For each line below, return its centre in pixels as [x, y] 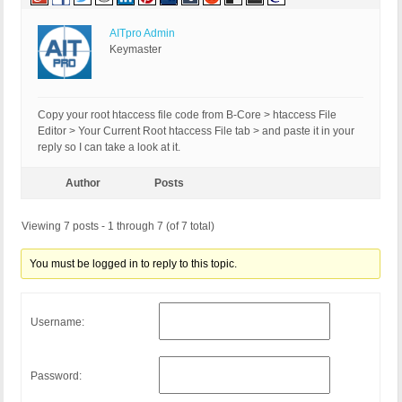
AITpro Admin [142, 34]
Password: [56, 376]
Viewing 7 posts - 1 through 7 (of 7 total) [118, 227]
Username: [57, 322]
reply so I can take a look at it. [109, 148]
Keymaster [135, 50]
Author [83, 184]
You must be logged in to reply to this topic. [134, 264]
